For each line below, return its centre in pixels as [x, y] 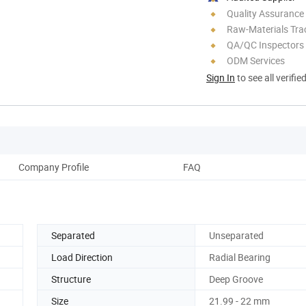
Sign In [221, 77]
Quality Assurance [265, 13]
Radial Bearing [240, 257]
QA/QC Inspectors [265, 44]
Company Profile [53, 167]
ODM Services [256, 60]
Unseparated [236, 235]
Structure [71, 279]
